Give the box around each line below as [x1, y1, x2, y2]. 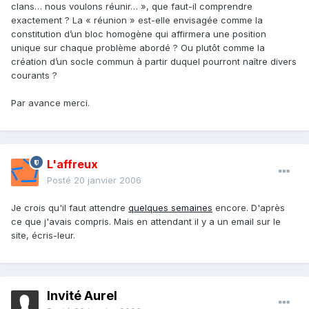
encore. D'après [212, 202, 285, 214]
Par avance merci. [11, 97, 90, 109]
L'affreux [47, 157, 98, 172]
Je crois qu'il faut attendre [11, 202, 128, 214]
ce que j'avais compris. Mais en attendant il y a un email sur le [11, 216, 281, 228]
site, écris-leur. [11, 230, 75, 241]
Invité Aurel [47, 288, 117, 303]
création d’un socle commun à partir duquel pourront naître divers [11, 56, 297, 68]
